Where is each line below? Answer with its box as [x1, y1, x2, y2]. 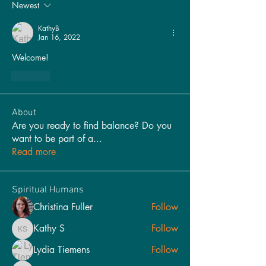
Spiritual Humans [12, 184, 84, 197]
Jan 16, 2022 [38, 32, 80, 43]
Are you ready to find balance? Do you [12, 119, 172, 132]
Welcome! [12, 52, 49, 64]
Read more [12, 145, 56, 159]
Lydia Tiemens [33, 243, 90, 256]
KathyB [38, 23, 59, 34]
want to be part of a [12, 132, 93, 145]
